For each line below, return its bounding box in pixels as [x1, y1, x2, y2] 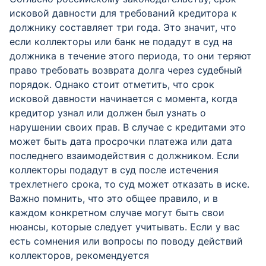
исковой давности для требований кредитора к [9, 7, 237, 19]
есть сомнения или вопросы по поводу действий [9, 235, 243, 247]
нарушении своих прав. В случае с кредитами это [9, 121, 246, 133]
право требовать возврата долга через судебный [9, 64, 242, 76]
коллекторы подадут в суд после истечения [9, 164, 218, 176]
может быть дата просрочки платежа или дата [9, 135, 232, 147]
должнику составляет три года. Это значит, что [9, 21, 236, 33]
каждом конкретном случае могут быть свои [9, 207, 224, 218]
